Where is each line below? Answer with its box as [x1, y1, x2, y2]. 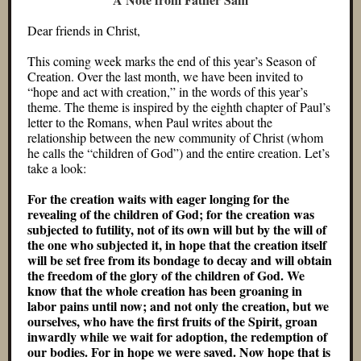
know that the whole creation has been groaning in [27, 281, 302, 300]
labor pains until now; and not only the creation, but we [27, 297, 329, 315]
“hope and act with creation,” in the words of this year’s [27, 83, 308, 100]
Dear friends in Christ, [27, 22, 140, 39]
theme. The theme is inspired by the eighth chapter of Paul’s [27, 98, 330, 115]
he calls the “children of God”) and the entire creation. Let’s [27, 144, 330, 161]
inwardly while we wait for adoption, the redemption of [27, 327, 327, 346]
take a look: [27, 160, 86, 176]
